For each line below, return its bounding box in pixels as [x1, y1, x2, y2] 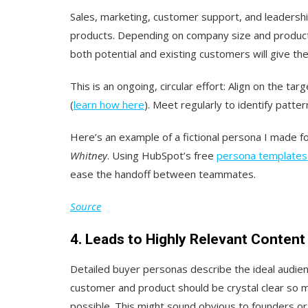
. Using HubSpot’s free [107, 148, 217, 162]
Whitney [70, 148, 107, 162]
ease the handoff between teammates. [70, 166, 256, 181]
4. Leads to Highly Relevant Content [70, 230, 305, 247]
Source [70, 199, 101, 213]
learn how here [74, 97, 144, 111]
